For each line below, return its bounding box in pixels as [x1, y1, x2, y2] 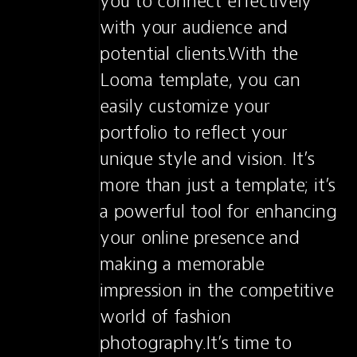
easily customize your [100, 94, 270, 118]
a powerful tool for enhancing [100, 199, 337, 223]
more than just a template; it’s [100, 173, 336, 197]
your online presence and [100, 226, 300, 249]
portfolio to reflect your [100, 120, 288, 144]
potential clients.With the [100, 41, 299, 65]
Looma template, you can [100, 68, 300, 92]
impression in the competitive [100, 278, 334, 302]
